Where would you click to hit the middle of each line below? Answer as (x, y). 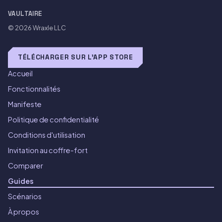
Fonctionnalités (34, 89)
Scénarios (25, 196)
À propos (24, 212)
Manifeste (25, 104)
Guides (21, 181)
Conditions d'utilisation (47, 135)
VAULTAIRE (25, 13)
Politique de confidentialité (54, 120)
